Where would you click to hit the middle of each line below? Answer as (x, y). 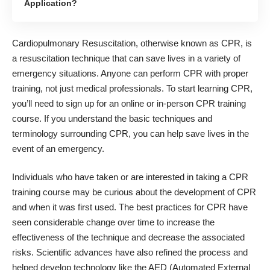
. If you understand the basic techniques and (126, 118)
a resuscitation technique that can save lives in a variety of (126, 58)
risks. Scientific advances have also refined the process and (130, 253)
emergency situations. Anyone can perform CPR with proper (130, 73)
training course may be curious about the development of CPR (134, 192)
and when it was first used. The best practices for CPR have (130, 207)
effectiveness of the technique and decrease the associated (128, 237)
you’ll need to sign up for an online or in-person (104, 103)
